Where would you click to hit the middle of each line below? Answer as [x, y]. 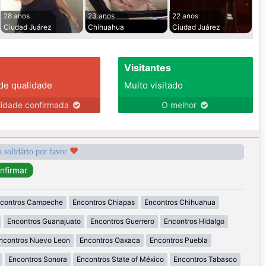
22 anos [185, 16]
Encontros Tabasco [205, 259]
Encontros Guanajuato [44, 221]
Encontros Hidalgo [194, 221]
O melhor [180, 105]
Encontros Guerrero [122, 221]
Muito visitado [153, 85]
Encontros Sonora [37, 259]
